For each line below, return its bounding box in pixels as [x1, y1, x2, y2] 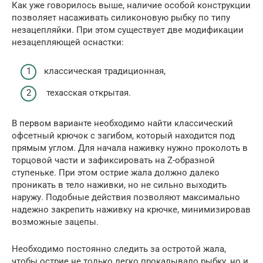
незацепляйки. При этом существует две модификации [12, 25, 244, 36]
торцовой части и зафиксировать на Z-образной [12, 155, 215, 166]
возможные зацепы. [12, 217, 99, 228]
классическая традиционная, [44, 65, 166, 76]
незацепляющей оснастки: [12, 37, 124, 48]
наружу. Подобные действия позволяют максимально [12, 192, 240, 203]
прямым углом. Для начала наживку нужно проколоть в [12, 143, 248, 154]
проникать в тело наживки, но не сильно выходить [12, 180, 227, 191]
